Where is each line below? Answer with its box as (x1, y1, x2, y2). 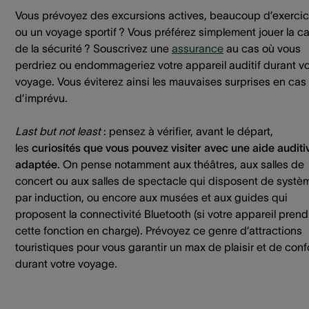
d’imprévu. (15, 92, 68, 104)
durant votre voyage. (15, 257, 117, 270)
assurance (172, 42, 223, 54)
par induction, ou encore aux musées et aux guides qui (15, 191, 288, 203)
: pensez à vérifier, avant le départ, (103, 125, 273, 137)
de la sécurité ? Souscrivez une (15, 42, 172, 54)
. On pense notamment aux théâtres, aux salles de (57, 158, 304, 170)
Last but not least (15, 125, 103, 137)
